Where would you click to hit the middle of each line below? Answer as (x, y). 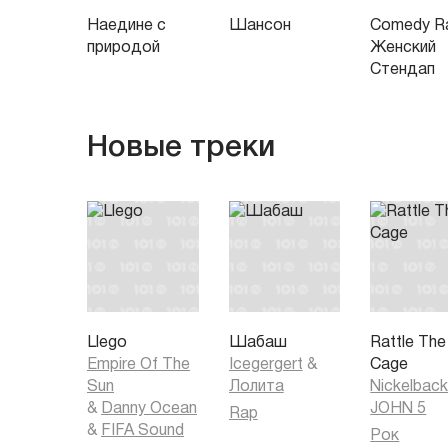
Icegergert (265, 365)
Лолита (256, 387)
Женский (403, 47)
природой (123, 47)
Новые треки (181, 148)
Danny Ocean (149, 409)
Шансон (259, 25)
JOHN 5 (398, 409)
